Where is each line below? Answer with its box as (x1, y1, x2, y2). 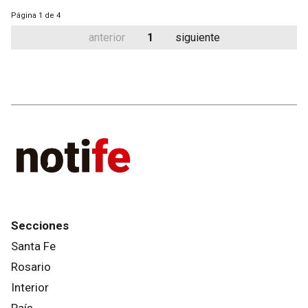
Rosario (11, 259, 51, 274)
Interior (11, 280, 49, 294)
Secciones (11, 218, 69, 232)
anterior (88, 31, 125, 44)
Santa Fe (11, 239, 56, 253)
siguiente (175, 31, 220, 44)
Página (11, 11, 36, 20)
